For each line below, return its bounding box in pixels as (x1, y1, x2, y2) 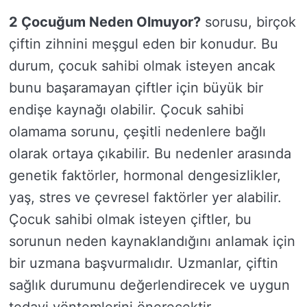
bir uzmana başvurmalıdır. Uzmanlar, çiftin (9, 255, 278, 272)
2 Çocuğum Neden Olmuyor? (9, 14, 201, 31)
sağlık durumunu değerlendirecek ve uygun (9, 277, 290, 294)
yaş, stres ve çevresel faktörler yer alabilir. (9, 189, 282, 206)
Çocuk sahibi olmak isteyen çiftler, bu (9, 211, 251, 228)
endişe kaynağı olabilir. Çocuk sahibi (9, 101, 244, 119)
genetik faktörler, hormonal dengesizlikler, (9, 167, 281, 184)
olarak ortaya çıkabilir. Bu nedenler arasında (9, 145, 291, 162)
